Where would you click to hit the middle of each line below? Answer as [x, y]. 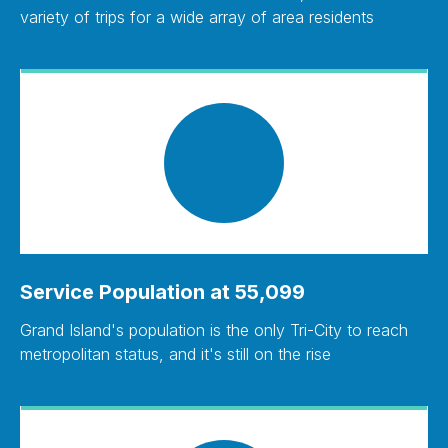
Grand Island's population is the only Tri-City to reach [214, 329]
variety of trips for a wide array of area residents [197, 16]
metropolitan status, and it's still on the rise [175, 353]
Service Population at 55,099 [162, 291]
